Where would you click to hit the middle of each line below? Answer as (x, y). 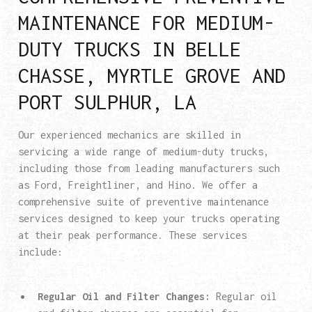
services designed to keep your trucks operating (149, 219)
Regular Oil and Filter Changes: (124, 297)
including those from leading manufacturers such (149, 169)
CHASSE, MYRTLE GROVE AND (151, 76)
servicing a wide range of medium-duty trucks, (143, 152)
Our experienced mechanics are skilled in (129, 135)
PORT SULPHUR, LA (107, 102)
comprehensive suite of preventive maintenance (143, 202)
